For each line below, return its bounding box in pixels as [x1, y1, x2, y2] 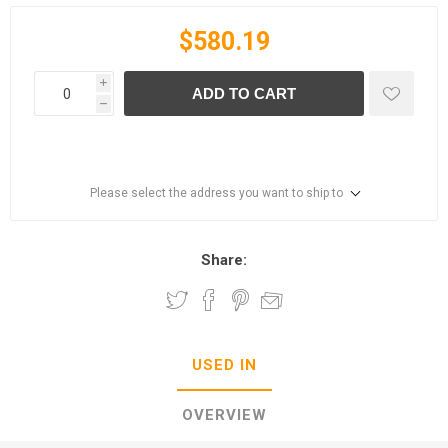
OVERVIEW [181, 406, 267, 424]
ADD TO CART [192, 85, 296, 102]
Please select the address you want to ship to [89, 186, 343, 200]
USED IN [191, 356, 257, 374]
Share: [201, 251, 247, 269]
